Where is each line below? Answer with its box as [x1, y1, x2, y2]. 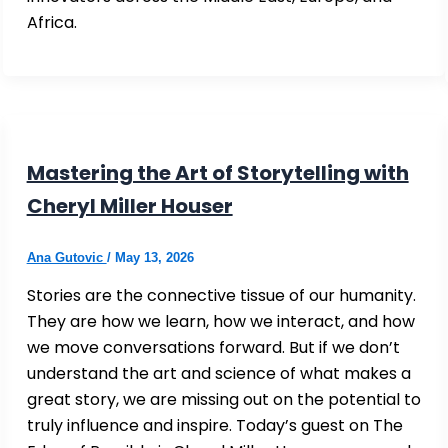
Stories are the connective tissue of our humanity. [26, 284, 416, 308]
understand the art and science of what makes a [26, 362, 411, 386]
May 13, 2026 [114, 250, 194, 266]
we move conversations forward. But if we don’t [26, 336, 400, 360]
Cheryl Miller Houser [26, 192, 233, 221]
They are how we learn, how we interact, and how [26, 310, 415, 334]
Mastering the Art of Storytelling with [26, 159, 409, 188]
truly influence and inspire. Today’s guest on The [26, 414, 403, 438]
